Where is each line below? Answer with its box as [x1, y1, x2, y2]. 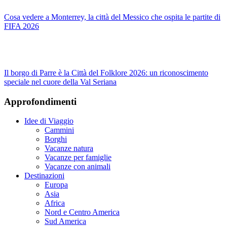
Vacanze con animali [45, 162, 110, 171]
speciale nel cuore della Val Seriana [4, 78, 117, 86]
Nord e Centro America [45, 208, 120, 217]
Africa [45, 199, 65, 208]
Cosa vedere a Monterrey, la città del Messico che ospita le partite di [4, 13, 220, 21]
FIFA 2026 [4, 22, 39, 30]
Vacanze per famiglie [45, 153, 111, 162]
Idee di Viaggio [24, 117, 73, 126]
